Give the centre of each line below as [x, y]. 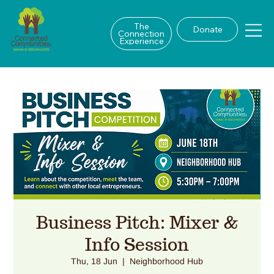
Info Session [137, 244]
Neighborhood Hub [166, 261]
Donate [207, 29]
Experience [141, 41]
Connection [142, 34]
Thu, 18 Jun [94, 261]
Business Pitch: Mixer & [137, 222]
